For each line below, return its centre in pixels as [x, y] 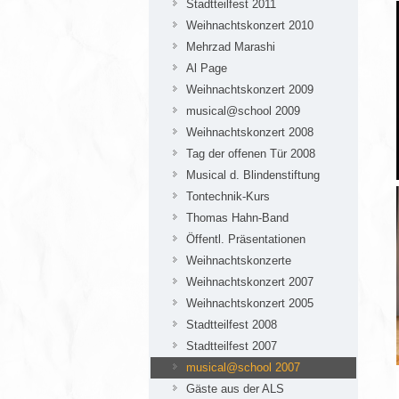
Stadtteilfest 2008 [232, 325]
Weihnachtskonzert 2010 [250, 25]
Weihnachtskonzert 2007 [250, 282]
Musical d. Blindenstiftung [253, 175]
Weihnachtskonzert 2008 [250, 132]
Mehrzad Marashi [231, 47]
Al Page [207, 68]
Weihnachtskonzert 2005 [250, 303]
